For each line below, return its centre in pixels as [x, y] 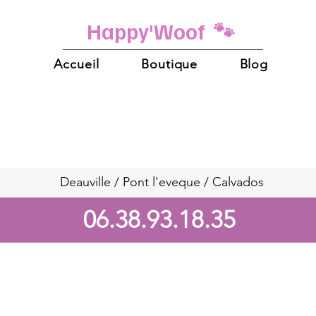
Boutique [170, 64]
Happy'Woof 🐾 [160, 31]
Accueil [77, 64]
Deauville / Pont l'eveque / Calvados [162, 182]
